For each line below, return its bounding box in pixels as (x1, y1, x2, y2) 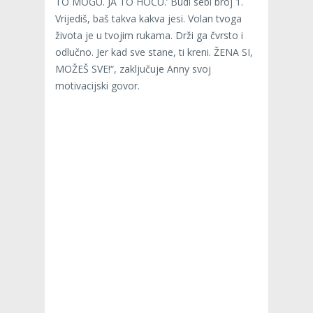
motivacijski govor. (55, 78, 140, 92)
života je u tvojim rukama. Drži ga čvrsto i (55, 28, 243, 42)
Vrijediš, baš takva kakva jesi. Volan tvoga (55, 11, 242, 25)
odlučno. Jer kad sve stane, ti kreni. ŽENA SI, (55, 45, 253, 59)
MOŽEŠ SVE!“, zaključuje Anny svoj (55, 61, 211, 75)
